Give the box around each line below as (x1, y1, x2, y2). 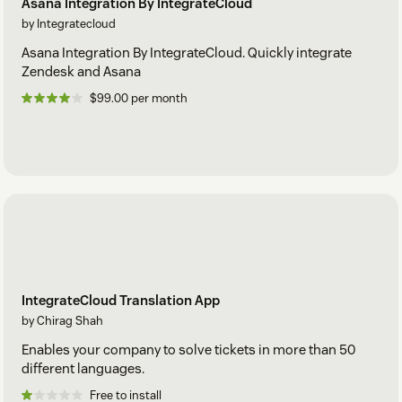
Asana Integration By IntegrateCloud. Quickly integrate (22, 44, 352, 62)
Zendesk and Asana (22, 63, 141, 81)
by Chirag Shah (22, 312, 103, 328)
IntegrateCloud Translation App (22, 291, 220, 309)
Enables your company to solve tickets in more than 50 (22, 340, 355, 358)
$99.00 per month (90, 91, 188, 107)
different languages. (22, 359, 144, 377)
